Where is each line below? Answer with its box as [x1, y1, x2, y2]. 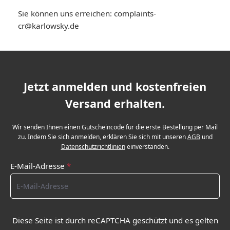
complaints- [114, 8, 156, 19]
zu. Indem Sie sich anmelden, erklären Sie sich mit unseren [17, 132, 187, 142]
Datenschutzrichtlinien [61, 142, 125, 151]
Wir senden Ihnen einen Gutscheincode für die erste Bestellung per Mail [12, 123, 218, 132]
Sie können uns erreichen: [18, 8, 114, 19]
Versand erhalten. [65, 96, 165, 111]
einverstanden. [125, 142, 169, 151]
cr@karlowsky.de [18, 21, 79, 31]
